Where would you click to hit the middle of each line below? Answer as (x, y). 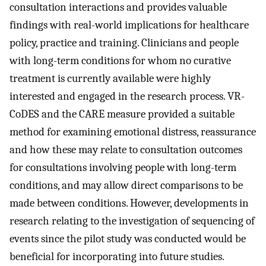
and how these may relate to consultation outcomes (126, 149)
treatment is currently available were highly (110, 78)
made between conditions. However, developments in (129, 203)
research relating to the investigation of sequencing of (132, 221)
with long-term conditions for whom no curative (120, 60)
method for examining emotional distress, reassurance (133, 132)
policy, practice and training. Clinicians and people (124, 42)
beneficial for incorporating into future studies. (117, 256)
